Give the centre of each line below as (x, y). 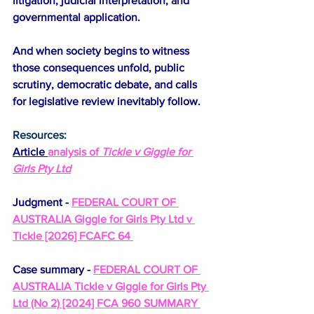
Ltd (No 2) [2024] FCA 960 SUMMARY (107, 303)
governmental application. (76, 17)
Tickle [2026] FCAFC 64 (73, 235)
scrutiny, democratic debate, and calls (106, 84)
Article (30, 151)
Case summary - (53, 269)
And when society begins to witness (102, 50)
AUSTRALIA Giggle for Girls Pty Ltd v (104, 219)
